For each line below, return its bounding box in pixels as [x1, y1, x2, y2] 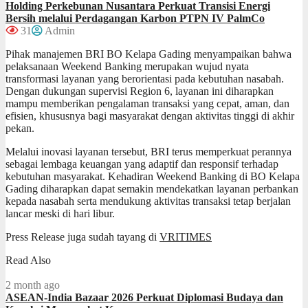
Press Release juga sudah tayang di [5, 230, 159, 243]
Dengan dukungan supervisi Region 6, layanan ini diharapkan [5, 85, 274, 97]
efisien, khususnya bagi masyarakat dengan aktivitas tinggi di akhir [5, 109, 294, 122]
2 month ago [5, 278, 60, 291]
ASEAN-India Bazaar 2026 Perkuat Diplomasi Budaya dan [5, 291, 283, 303]
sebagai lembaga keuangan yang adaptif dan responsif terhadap [5, 157, 278, 170]
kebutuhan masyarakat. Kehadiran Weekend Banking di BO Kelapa [5, 170, 300, 182]
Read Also [5, 254, 51, 266]
